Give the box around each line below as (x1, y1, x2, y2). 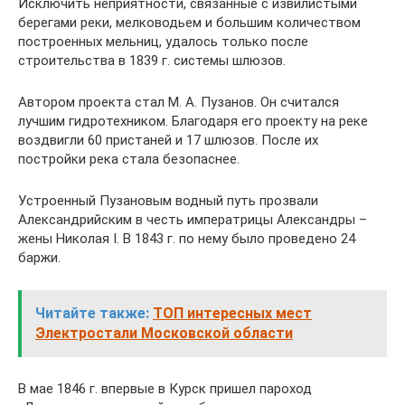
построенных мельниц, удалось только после (18, 33, 308, 50)
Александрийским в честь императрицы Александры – (18, 211, 367, 228)
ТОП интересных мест (153, 304, 312, 322)
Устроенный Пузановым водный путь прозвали (18, 192, 318, 209)
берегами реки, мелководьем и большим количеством (18, 14, 361, 31)
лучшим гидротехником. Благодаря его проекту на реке (18, 112, 368, 129)
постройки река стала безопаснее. (18, 150, 240, 167)
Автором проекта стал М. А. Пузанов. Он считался (18, 93, 339, 110)
